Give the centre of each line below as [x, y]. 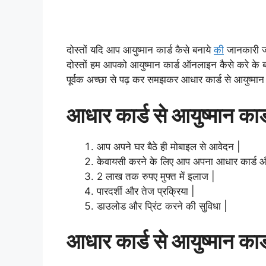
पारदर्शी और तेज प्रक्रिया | [146, 191]
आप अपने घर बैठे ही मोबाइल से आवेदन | [169, 146]
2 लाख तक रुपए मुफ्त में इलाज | [156, 176]
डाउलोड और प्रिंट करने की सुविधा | [162, 206]
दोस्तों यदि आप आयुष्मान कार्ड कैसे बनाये [140, 50]
